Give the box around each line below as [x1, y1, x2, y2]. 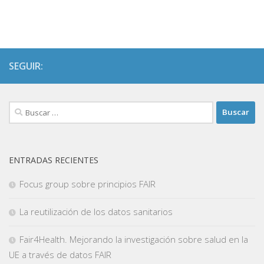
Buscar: [8, 101, 38, 114]
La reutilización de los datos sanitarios [19, 205, 173, 217]
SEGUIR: [9, 59, 43, 72]
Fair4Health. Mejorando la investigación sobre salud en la [19, 233, 248, 245]
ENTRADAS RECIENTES [9, 154, 98, 166]
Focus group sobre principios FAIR [19, 177, 156, 190]
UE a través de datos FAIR [9, 248, 111, 260]
